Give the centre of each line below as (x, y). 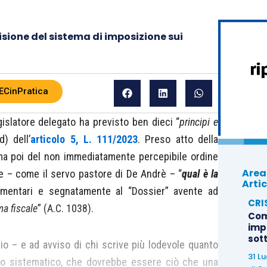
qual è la (200, 174)
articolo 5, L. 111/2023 (84, 139)
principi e (199, 122)
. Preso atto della (178, 139)
